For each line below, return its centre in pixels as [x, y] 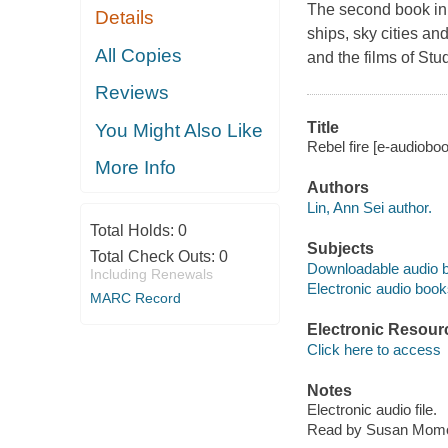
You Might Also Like [179, 130]
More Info [136, 168]
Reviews [132, 93]
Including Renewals [151, 273]
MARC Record [135, 297]
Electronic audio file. [371, 410]
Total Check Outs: [154, 256]
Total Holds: [133, 230]
